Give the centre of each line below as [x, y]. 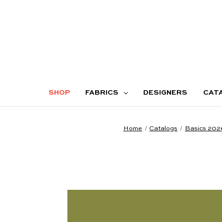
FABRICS [102, 92]
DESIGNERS [166, 92]
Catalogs [164, 128]
